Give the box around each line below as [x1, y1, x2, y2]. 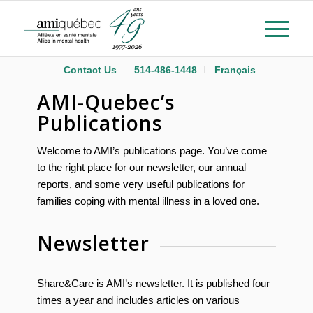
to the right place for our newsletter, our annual [36, 161, 246, 173]
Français [214, 64, 256, 75]
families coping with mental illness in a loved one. [36, 194, 259, 207]
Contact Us [64, 64, 117, 75]
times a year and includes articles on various [36, 294, 240, 307]
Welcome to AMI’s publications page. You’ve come [36, 144, 267, 156]
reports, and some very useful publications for [36, 177, 245, 190]
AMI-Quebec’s [36, 89, 175, 115]
